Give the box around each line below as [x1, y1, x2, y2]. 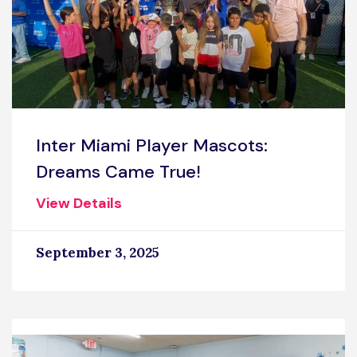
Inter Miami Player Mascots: [36, 133, 268, 157]
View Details [36, 193, 122, 213]
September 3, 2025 [36, 243, 159, 261]
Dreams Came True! [36, 159, 201, 183]
